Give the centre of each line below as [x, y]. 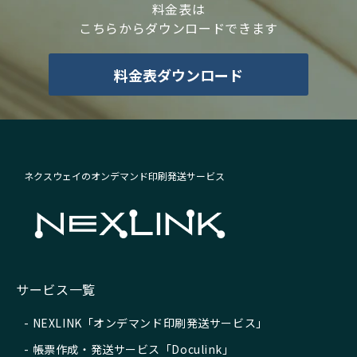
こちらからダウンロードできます [178, 28]
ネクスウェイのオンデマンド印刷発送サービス [124, 176]
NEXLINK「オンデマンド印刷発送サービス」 [150, 323]
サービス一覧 [56, 290]
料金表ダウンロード [178, 75]
